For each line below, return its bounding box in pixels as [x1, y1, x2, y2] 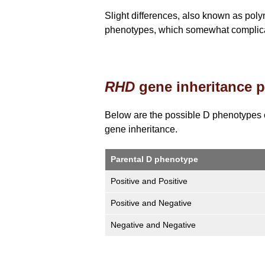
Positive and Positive [111, 177, 188, 186]
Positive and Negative [111, 199, 192, 208]
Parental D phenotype [111, 155, 198, 164]
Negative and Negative [111, 221, 196, 230]
